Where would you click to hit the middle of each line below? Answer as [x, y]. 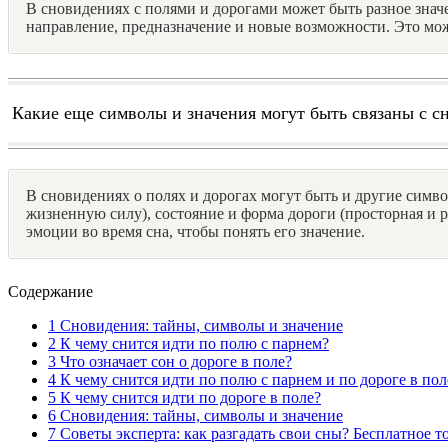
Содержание [50, 291]
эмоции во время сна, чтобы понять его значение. [195, 231]
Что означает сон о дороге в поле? [174, 361]
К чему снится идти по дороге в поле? [188, 397]
